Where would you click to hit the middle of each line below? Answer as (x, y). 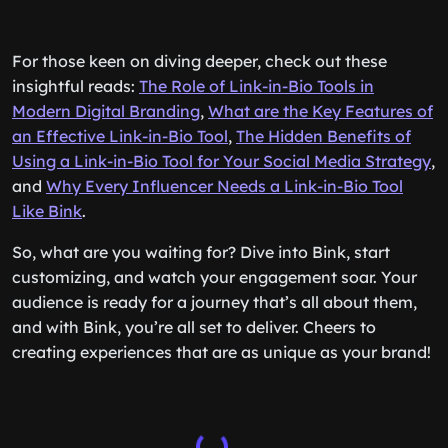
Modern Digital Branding (106, 111)
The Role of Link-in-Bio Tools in (256, 86)
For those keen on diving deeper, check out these (199, 61)
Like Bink (47, 211)
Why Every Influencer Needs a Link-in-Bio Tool (224, 186)
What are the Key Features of (320, 111)
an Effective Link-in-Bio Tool (120, 136)
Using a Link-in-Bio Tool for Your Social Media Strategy (221, 161)
